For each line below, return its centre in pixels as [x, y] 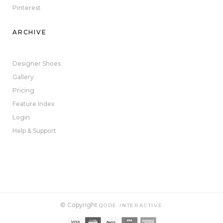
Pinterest [27, 8]
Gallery [23, 77]
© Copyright [80, 205]
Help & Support [34, 131]
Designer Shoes [37, 64]
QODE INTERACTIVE [131, 206]
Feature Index [34, 104]
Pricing [23, 91]
